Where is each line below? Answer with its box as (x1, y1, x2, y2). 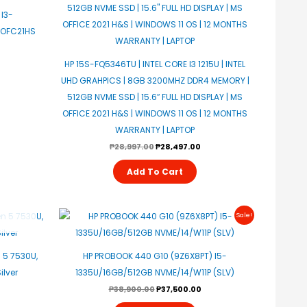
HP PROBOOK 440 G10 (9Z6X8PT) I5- (83, 249, 227, 262)
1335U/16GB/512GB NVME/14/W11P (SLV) (75, 266, 234, 278)
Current (200, 207, 234, 218)
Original (155, 207, 188, 218)
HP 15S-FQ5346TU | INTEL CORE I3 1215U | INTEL (64, 58, 245, 70)
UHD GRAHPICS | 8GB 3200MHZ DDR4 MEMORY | (60, 74, 249, 86)
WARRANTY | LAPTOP (115, 123, 195, 136)
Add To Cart (127, 166, 183, 178)
